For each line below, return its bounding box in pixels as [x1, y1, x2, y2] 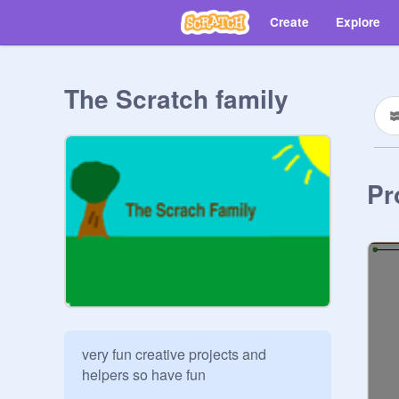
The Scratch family [64, 80, 289, 117]
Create [270, 13, 309, 30]
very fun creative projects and [82, 344, 266, 364]
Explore [336, 13, 380, 30]
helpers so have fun [82, 364, 206, 385]
